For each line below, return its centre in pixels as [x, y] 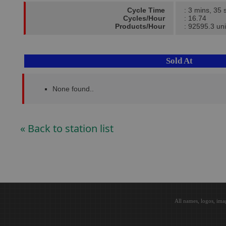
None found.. [73, 89]
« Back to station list [67, 128]
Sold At [180, 61]
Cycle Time [146, 10]
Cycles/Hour [144, 18]
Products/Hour [140, 26]
